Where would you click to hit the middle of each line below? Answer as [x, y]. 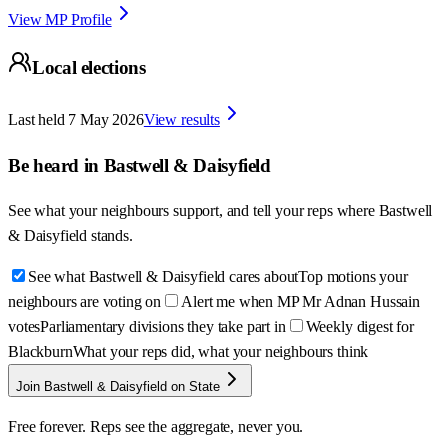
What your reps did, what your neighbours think [220, 352]
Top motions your [353, 277]
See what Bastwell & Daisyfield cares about [163, 277]
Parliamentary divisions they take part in [163, 327]
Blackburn [40, 352]
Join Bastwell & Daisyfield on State [118, 387]
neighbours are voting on [85, 302]
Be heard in [56, 165]
